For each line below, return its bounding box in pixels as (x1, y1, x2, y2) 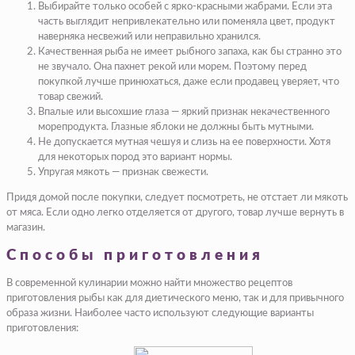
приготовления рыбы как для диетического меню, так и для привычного (6, 292, 344, 303)
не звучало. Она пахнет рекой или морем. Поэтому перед (38, 62, 307, 73)
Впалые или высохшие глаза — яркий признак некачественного (38, 107, 330, 118)
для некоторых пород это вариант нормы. (38, 152, 232, 163)
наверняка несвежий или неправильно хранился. (38, 32, 261, 43)
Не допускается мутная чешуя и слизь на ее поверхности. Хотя (38, 137, 330, 148)
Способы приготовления (6, 248, 264, 264)
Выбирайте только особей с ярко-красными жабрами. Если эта (38, 2, 332, 13)
